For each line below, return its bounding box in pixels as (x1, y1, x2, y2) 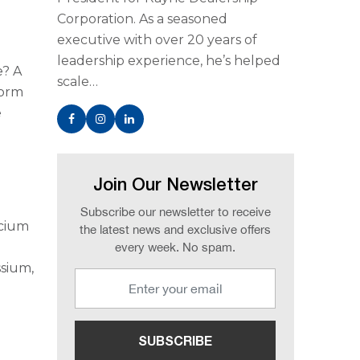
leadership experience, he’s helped (56, 53, 280, 68)
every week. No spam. (115, 240, 236, 254)
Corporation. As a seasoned (56, 11, 227, 27)
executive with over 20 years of (56, 32, 257, 47)
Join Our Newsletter (92, 178, 258, 194)
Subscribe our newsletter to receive (80, 205, 271, 219)
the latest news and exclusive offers (80, 223, 272, 236)
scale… (56, 74, 98, 89)
